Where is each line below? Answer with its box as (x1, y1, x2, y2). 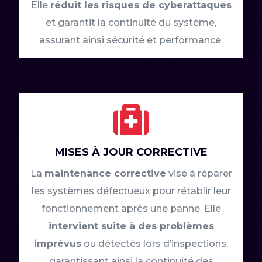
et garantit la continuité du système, (46, 17, 216, 29)
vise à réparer (166, 168, 232, 180)
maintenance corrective (44, 168, 166, 180)
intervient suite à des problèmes (48, 220, 214, 232)
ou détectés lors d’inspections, (81, 238, 228, 250)
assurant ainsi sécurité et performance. (39, 35, 223, 46)
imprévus (34, 238, 81, 250)
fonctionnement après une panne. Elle (41, 203, 221, 215)
